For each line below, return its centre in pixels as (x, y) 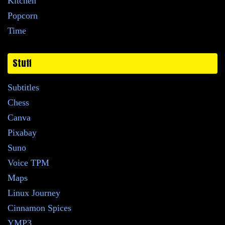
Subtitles (23, 88)
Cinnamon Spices (39, 208)
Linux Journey (34, 193)
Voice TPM (28, 163)
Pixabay (22, 133)
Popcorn (23, 16)
